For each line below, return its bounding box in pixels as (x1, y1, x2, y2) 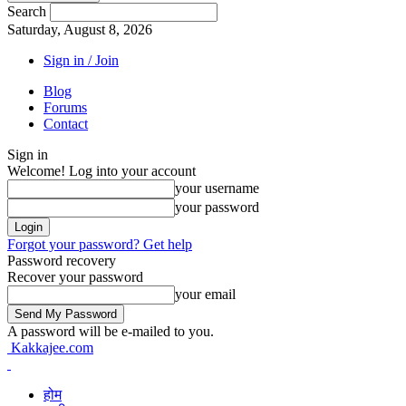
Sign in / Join (43, 53, 119, 68)
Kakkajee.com (11, 340, 93, 355)
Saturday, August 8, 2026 (7, 22, 152, 37)
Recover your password (7, 269, 143, 285)
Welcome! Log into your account (7, 163, 196, 179)
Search (7, 4, 46, 19)
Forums (43, 100, 87, 115)
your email (175, 286, 236, 302)
